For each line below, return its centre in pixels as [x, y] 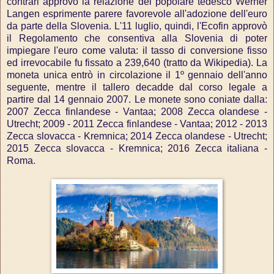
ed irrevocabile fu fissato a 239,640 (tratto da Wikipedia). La [137, 63]
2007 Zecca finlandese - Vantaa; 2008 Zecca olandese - [137, 112]
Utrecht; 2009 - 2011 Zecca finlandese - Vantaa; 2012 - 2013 [137, 124]
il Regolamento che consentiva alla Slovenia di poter [137, 39]
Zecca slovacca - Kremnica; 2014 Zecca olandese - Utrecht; [137, 136]
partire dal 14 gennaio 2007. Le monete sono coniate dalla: [137, 100]
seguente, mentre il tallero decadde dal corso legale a [137, 87]
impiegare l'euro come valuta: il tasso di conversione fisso [137, 51]
